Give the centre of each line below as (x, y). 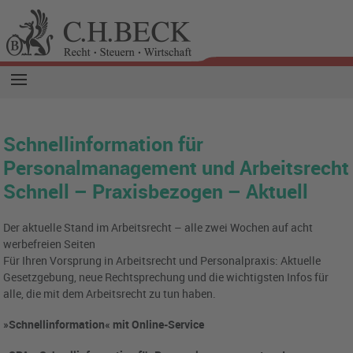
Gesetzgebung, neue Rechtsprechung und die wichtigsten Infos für (166, 277)
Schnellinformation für (104, 143)
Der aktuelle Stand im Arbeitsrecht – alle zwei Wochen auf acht (158, 227)
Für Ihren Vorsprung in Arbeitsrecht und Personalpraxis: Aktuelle (162, 260)
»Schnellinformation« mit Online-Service (104, 324)
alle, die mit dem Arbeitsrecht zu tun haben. (110, 294)
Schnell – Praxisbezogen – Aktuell (156, 191)
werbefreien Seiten (50, 244)
